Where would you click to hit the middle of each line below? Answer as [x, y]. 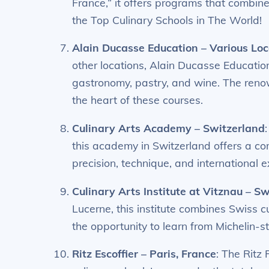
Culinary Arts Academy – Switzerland [169, 128]
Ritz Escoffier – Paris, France [144, 254]
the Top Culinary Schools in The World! [167, 20]
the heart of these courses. [138, 100]
